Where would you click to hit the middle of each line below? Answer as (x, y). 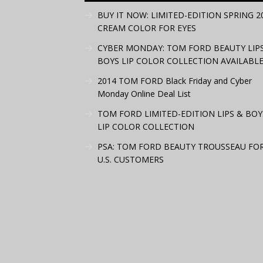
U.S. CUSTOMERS (131, 159)
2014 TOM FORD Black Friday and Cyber (175, 81)
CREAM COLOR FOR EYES (147, 28)
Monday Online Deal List (144, 94)
